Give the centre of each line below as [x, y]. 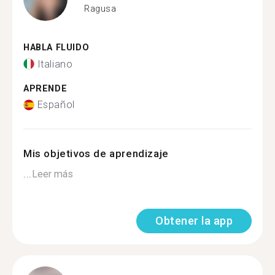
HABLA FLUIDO [56, 48]
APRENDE [45, 88]
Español [56, 105]
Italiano [55, 64]
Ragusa [100, 8]
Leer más [52, 174]
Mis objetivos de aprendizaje [96, 153]
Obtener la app [194, 221]
